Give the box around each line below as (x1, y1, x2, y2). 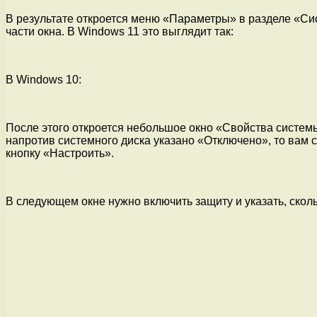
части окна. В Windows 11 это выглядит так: (6, 25, 234, 38)
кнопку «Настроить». (6, 146, 114, 159)
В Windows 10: (6, 73, 81, 86)
